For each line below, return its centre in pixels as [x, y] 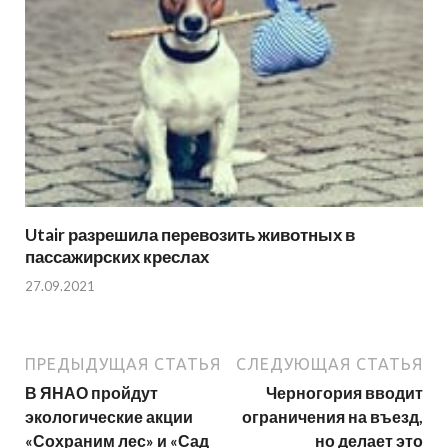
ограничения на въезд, [332, 416]
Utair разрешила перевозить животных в [190, 235]
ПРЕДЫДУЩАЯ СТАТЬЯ [123, 363]
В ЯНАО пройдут [91, 392]
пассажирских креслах [117, 257]
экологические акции [109, 416]
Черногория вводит [344, 392]
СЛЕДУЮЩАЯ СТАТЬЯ [329, 363]
